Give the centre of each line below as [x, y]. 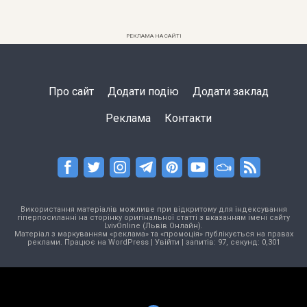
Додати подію [143, 92]
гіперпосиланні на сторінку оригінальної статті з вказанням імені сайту [153, 218]
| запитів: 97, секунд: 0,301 [230, 243]
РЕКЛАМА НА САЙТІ [153, 36]
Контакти [188, 119]
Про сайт [72, 92]
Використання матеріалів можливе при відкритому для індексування [153, 210]
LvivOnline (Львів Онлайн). [153, 226]
